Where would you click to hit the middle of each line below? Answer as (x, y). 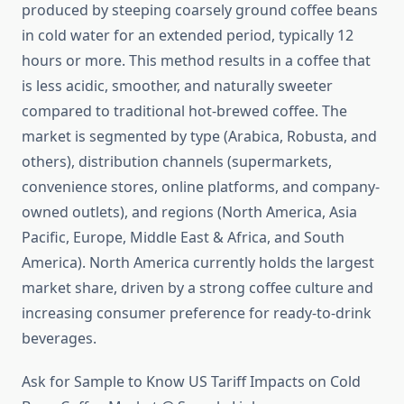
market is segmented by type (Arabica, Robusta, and (199, 137)
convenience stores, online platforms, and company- (201, 187)
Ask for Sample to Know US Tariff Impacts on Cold (191, 382)
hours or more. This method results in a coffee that (196, 61)
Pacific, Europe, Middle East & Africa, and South (183, 238)
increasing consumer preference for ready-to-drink (197, 313)
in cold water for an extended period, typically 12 (188, 36)
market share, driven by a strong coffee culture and (197, 288)
